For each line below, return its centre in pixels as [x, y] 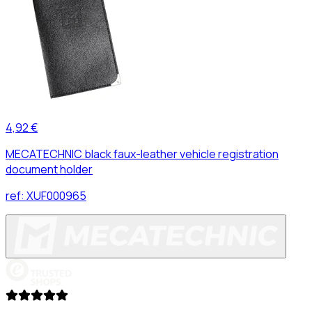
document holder [49, 169]
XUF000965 [56, 195]
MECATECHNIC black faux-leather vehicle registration [142, 154]
